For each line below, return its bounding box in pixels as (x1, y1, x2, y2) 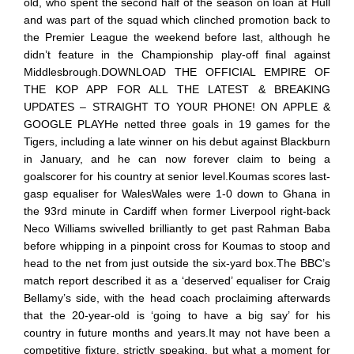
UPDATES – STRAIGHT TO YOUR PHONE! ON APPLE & (24, 100, 330, 113)
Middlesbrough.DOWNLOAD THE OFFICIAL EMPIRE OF (24, 65, 330, 78)
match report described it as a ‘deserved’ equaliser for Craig (24, 273, 330, 287)
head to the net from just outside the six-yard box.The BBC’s (24, 256, 330, 269)
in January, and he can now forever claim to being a (24, 152, 330, 165)
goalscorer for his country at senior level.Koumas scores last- (24, 169, 330, 183)
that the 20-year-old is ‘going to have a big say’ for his (24, 308, 330, 322)
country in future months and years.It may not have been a (24, 326, 330, 339)
